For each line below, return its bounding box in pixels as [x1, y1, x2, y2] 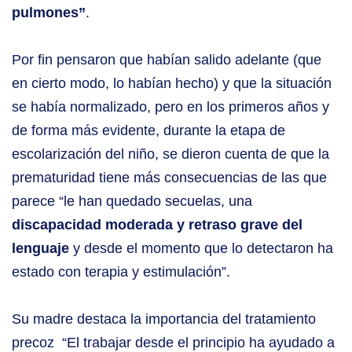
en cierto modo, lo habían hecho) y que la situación [12, 75, 332, 92]
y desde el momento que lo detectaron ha [69, 240, 333, 257]
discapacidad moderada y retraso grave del [12, 217, 302, 233]
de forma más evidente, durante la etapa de [12, 123, 285, 139]
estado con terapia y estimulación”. [12, 264, 230, 280]
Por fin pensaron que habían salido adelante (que [12, 52, 321, 68]
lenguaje [12, 240, 69, 257]
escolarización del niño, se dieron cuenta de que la [12, 146, 329, 163]
